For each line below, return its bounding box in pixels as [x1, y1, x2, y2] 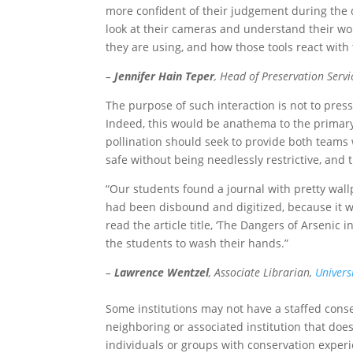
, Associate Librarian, [209, 264, 316, 280]
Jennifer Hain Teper [114, 68, 215, 84]
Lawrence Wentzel [114, 264, 210, 280]
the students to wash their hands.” [106, 235, 289, 251]
